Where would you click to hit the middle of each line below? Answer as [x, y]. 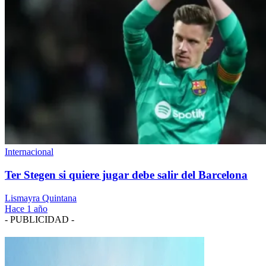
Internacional [29, 152]
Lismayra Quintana [41, 198]
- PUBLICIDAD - [39, 219]
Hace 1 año [26, 208]
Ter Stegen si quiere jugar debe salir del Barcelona [126, 175]
